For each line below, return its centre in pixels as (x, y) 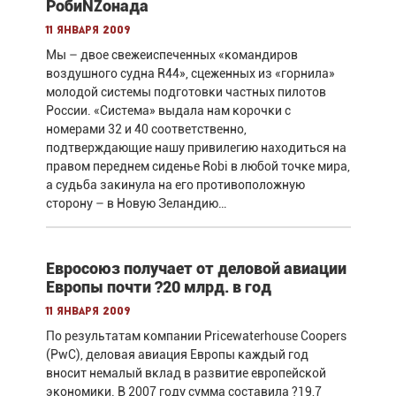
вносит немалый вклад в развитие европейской (186, 373)
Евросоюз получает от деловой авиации (196, 268)
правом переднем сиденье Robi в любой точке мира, (198, 166)
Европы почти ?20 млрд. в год (158, 286)
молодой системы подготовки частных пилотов (186, 91)
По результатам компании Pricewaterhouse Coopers (196, 335)
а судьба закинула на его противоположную (175, 184)
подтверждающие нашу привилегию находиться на (196, 147)
